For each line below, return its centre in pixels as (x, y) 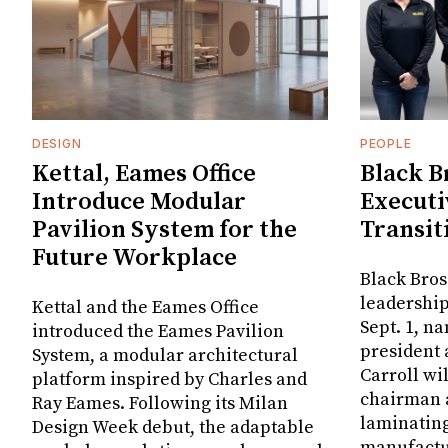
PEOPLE (386, 144)
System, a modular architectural (165, 356)
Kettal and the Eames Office (145, 308)
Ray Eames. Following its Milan (160, 404)
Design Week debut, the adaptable (173, 428)
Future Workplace (134, 258)
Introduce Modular (139, 202)
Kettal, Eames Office (144, 174)
